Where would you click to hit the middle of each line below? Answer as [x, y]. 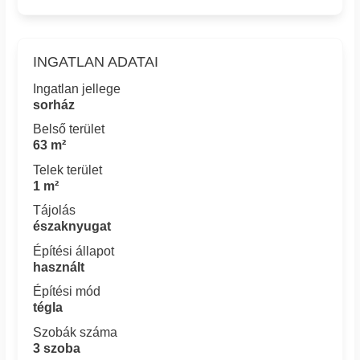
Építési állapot [74, 251]
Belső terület [69, 129]
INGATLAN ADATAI [96, 61]
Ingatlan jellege [77, 88]
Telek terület [68, 170]
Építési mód [67, 292]
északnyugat [72, 227]
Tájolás [55, 211]
